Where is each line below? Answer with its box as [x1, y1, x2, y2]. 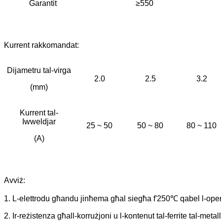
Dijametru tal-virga [7, 66, 71, 75]
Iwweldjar [22, 117, 56, 126]
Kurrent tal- [20, 109, 58, 117]
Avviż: [4, 176, 25, 185]
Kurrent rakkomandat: [4, 41, 79, 50]
